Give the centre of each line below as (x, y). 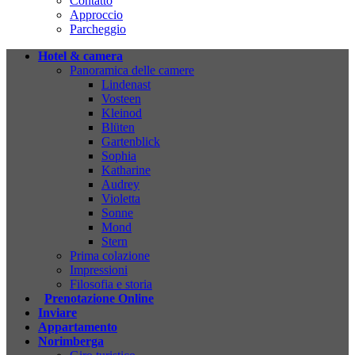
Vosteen (121, 99)
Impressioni (99, 270)
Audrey (120, 184)
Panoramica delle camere (132, 70)
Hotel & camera (80, 56)
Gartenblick (131, 141)
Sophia (119, 156)
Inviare (57, 313)
